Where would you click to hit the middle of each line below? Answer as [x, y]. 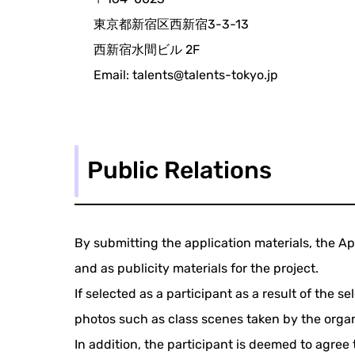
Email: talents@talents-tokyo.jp [186, 74]
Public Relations [180, 171]
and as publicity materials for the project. [197, 268]
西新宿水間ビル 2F [166, 49]
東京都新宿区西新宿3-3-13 [178, 24]
